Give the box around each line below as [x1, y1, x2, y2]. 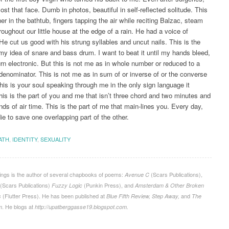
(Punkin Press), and [82, 180, 135, 189]
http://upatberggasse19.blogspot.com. [35, 202, 128, 211]
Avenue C [125, 170, 149, 178]
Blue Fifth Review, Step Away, [106, 192, 179, 200]
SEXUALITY [40, 134, 71, 143]
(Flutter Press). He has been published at [1, 191, 106, 200]
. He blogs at [2, 202, 35, 211]
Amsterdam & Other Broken [135, 181, 204, 189]
